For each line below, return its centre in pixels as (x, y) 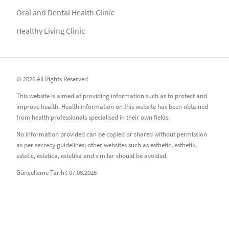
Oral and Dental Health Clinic (65, 13)
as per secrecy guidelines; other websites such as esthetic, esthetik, (107, 145)
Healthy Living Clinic (51, 31)
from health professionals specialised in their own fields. (93, 118)
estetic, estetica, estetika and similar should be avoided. (92, 156)
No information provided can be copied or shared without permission (112, 134)
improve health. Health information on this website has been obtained (112, 107)
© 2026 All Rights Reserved (52, 79)
